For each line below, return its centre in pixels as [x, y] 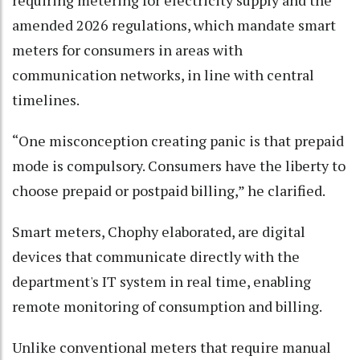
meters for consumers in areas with [127, 50]
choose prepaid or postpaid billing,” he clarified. [169, 191]
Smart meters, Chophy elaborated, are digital [159, 232]
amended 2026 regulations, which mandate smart [174, 25]
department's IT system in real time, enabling [162, 282]
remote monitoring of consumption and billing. [167, 307]
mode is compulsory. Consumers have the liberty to [179, 166]
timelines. [46, 100]
